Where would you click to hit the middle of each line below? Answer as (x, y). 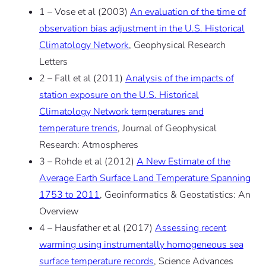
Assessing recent (190, 228)
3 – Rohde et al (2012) (88, 161)
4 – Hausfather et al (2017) (97, 228)
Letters (53, 61)
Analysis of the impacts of (179, 78)
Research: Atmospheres (88, 145)
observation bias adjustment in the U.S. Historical (142, 28)
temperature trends (78, 128)
